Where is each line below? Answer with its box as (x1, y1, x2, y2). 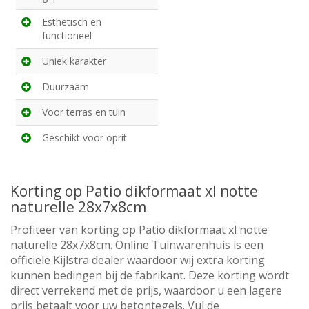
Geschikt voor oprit (42, 131, 127, 145)
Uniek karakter (42, 54, 106, 68)
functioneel (42, 29, 92, 43)
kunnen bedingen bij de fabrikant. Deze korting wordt (10, 268, 289, 283)
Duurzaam (42, 80, 89, 94)
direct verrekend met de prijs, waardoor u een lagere (10, 283, 282, 299)
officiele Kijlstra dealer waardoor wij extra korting (10, 252, 265, 268)
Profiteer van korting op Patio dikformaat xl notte (10, 222, 268, 238)
